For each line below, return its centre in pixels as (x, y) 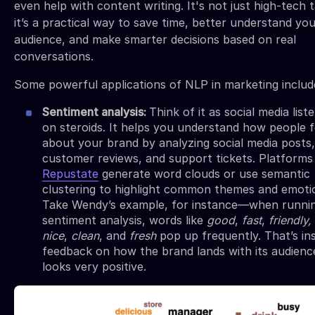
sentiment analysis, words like (124, 220)
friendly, (290, 220)
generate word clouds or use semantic (204, 174)
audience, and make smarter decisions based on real (155, 40)
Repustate (70, 174)
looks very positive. (94, 267)
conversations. (54, 57)
